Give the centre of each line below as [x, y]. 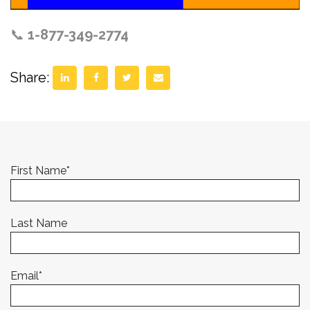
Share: [30, 78]
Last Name [39, 223]
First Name [38, 170]
